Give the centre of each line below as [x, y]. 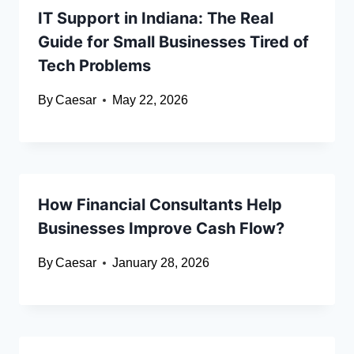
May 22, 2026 [151, 100]
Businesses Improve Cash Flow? [161, 229]
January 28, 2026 [161, 263]
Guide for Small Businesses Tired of [173, 42]
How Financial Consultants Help [160, 205]
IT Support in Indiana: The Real [156, 19]
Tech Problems [94, 66]
